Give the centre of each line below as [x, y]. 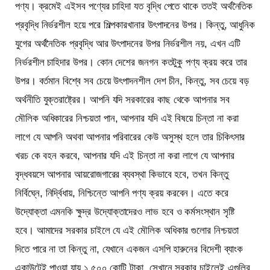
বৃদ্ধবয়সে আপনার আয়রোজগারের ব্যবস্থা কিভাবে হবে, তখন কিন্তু [122, 174]
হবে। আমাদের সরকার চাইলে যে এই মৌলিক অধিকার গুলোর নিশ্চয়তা [127, 230]
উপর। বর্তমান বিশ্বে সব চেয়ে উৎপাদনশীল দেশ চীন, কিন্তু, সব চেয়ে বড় [132, 81]
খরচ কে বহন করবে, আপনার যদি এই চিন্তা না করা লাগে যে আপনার [125, 155]
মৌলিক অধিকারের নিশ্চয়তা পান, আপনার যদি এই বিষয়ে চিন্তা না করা [127, 118]
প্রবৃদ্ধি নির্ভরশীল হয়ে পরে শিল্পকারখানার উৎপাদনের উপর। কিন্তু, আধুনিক [135, 25]
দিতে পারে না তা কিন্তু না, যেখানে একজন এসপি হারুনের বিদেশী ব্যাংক [129, 249]
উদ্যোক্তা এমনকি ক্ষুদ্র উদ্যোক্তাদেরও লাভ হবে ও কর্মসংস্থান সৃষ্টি [125, 212]
